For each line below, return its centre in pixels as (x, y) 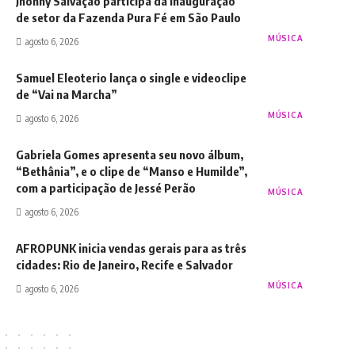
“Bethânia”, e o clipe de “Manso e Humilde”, (132, 171)
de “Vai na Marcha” (67, 94)
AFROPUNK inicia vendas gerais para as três (131, 248)
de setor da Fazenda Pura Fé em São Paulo (128, 17)
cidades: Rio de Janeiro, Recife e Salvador (124, 264)
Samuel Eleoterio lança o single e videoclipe (131, 77)
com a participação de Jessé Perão (106, 187)
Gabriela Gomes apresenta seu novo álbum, (130, 154)
